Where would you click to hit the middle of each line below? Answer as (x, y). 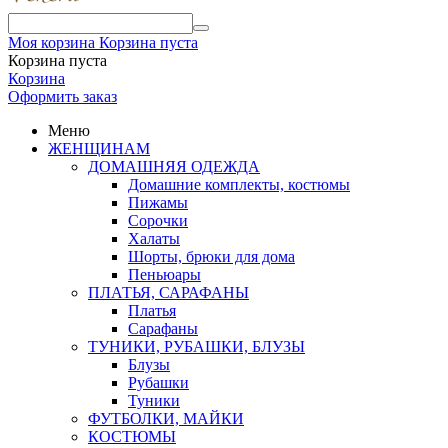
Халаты (154, 238)
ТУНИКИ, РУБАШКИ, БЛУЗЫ (196, 346)
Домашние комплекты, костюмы (239, 184)
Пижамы (158, 202)
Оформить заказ (62, 96)
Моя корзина (51, 42)
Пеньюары (164, 274)
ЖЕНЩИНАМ (99, 148)
